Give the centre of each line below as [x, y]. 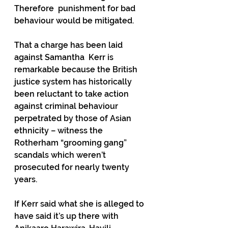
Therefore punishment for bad [76, 8]
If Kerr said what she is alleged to [80, 204]
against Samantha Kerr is [65, 57]
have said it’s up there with [67, 216]
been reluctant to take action [73, 94]
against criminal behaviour [67, 106]
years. [26, 179]
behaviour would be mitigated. [74, 21]
